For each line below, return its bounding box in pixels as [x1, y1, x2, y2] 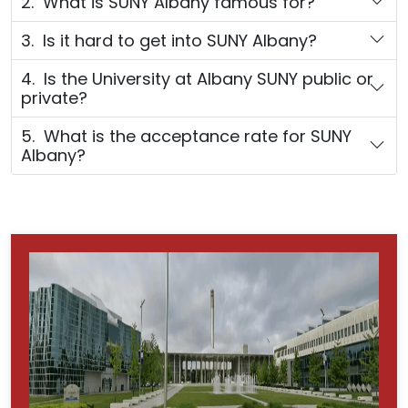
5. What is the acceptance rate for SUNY [21, 124, 352, 148]
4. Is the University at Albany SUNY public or [21, 66, 373, 90]
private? [21, 86, 87, 109]
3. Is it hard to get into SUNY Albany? [21, 28, 317, 52]
